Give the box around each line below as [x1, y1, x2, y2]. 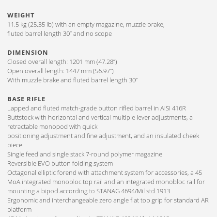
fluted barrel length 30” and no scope [7, 29, 112, 38]
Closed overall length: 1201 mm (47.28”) [7, 57, 117, 66]
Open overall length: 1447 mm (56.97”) [7, 66, 114, 75]
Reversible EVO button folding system [7, 159, 116, 168]
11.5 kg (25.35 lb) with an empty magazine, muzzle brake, [7, 20, 165, 29]
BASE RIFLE [7, 94, 46, 103]
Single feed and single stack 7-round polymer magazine [7, 150, 164, 158]
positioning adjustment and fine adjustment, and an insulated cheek [7, 131, 199, 140]
